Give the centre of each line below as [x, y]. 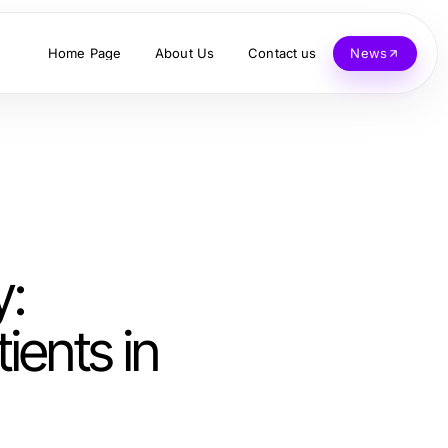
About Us [185, 52]
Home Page [84, 52]
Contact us [282, 52]
